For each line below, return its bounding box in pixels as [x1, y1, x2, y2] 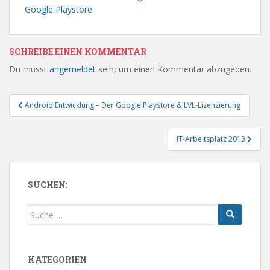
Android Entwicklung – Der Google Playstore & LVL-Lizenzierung [25, 100, 240, 110]
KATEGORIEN [28, 254, 87, 265]
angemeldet [49, 63, 96, 75]
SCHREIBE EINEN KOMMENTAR [9, 46, 146, 57]
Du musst [9, 63, 49, 75]
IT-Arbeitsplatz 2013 [177, 134, 247, 144]
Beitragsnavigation [8, 92, 149, 111]
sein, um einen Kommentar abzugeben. [96, 63, 251, 75]
